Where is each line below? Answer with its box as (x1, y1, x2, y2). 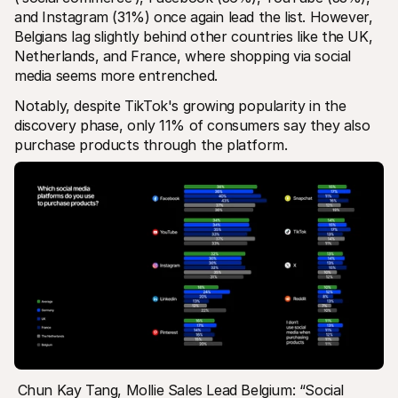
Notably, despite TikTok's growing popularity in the (14, 96, 346, 115)
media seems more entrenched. (14, 66, 222, 84)
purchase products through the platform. (14, 135, 288, 154)
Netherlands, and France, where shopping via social (14, 46, 352, 65)
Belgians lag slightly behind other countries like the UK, (14, 27, 373, 45)
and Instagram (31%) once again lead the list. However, (14, 7, 373, 26)
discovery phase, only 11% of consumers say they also (14, 115, 370, 134)
